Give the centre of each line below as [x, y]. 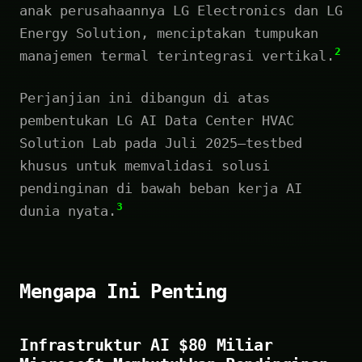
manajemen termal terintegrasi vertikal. [177, 55]
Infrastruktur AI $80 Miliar [146, 345]
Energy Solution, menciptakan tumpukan [169, 33]
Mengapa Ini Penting [123, 291]
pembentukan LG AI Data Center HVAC [157, 120]
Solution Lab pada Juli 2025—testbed [161, 143]
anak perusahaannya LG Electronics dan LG [181, 10]
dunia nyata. [68, 210]
